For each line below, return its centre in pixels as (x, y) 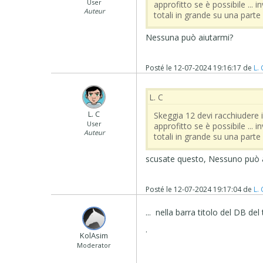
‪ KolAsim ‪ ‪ (94, 236)
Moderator (94, 245)
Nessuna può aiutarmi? (190, 38)
